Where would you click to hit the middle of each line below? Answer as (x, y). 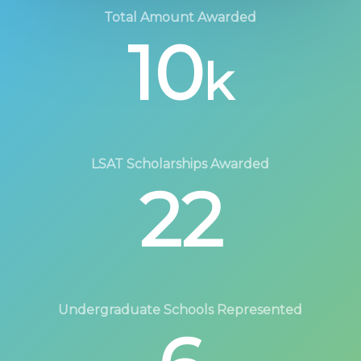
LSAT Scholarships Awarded (180, 164)
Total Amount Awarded (180, 17)
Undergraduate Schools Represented (180, 310)
